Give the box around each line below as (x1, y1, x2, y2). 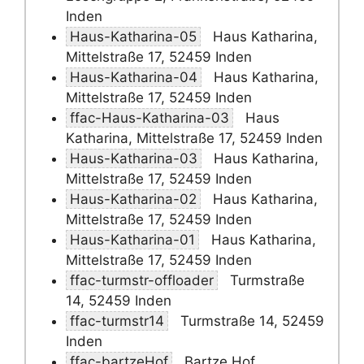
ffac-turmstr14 (70, 313, 164, 329)
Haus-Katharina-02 (70, 191, 197, 207)
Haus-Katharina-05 (70, 28, 197, 45)
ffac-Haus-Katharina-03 (70, 110, 229, 126)
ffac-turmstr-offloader (70, 272, 214, 288)
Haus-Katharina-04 (70, 69, 197, 85)
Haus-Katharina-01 (70, 232, 195, 248)
